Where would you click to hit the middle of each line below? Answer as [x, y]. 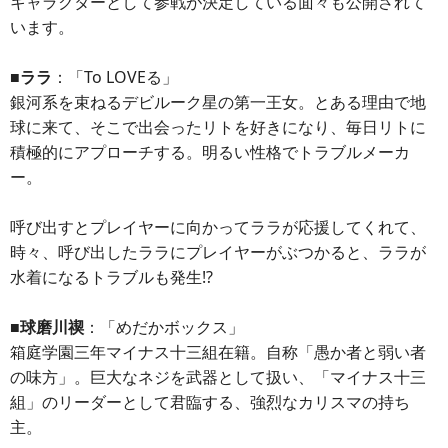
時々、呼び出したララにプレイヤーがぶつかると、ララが [218, 252]
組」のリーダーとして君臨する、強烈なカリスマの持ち [210, 402]
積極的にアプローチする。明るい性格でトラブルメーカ [210, 152]
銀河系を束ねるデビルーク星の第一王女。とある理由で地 [218, 102]
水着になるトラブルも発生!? [111, 277]
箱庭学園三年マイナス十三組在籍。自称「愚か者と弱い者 [218, 352]
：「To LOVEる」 [115, 77]
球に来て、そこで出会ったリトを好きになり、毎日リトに [218, 127]
